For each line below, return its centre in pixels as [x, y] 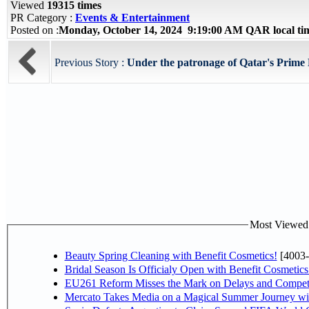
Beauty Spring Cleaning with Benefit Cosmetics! [171, 255]
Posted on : [34, 30]
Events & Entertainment [132, 18]
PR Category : [43, 18]
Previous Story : [91, 62]
